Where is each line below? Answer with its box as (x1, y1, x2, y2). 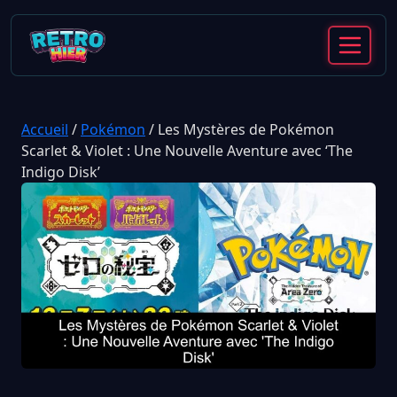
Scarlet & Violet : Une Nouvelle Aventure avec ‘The (21, 141, 353, 160)
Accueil (21, 120, 68, 139)
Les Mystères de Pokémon (158, 120, 334, 139)
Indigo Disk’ (21, 162, 100, 182)
